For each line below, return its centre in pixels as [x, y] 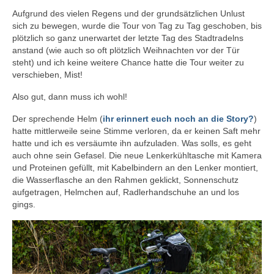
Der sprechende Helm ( [57, 119]
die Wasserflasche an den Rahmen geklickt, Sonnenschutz [125, 180]
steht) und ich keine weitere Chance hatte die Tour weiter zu [128, 63]
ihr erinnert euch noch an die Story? [178, 119]
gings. [24, 205]
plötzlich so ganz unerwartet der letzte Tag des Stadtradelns [128, 38]
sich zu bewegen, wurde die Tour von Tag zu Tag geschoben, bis [137, 26]
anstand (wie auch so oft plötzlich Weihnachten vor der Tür [126, 50]
